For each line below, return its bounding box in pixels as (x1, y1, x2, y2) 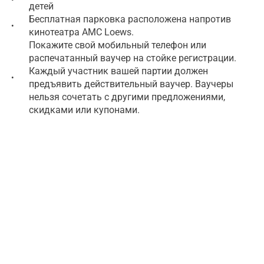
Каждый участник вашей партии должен (29, 65, 208, 77)
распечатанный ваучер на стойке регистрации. (29, 52, 236, 64)
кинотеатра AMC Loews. (29, 26, 134, 38)
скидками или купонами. (29, 104, 140, 115)
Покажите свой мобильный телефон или (29, 39, 206, 51)
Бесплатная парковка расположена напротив (29, 13, 231, 25)
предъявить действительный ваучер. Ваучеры (29, 78, 233, 90)
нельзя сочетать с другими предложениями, (29, 91, 225, 103)
